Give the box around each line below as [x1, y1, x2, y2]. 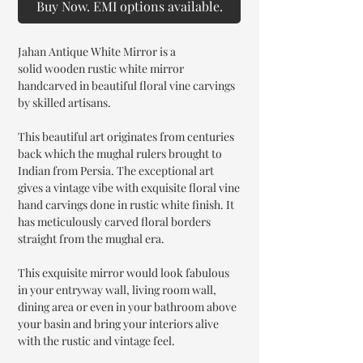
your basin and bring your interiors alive [18, 315, 219, 331]
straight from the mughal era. [18, 230, 167, 246]
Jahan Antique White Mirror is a [18, 43, 176, 59]
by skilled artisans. [18, 94, 113, 110]
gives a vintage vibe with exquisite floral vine [18, 179, 240, 195]
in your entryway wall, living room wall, [18, 281, 216, 297]
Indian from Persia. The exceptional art [18, 162, 214, 178]
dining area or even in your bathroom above [18, 298, 237, 314]
